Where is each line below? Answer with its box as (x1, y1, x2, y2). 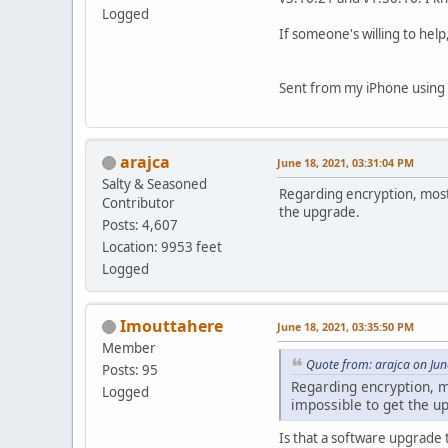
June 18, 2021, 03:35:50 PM (277, 318, 414, 334)
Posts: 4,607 (102, 215, 178, 234)
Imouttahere (120, 314, 223, 337)
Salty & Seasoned (102, 174, 207, 193)
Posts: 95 (102, 360, 158, 379)
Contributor (102, 193, 175, 212)
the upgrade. (279, 202, 360, 221)
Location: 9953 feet (102, 237, 222, 256)
